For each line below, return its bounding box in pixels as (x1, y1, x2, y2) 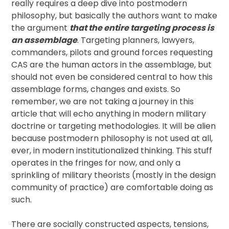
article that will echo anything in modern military (11, 108, 207, 120)
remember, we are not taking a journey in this (11, 96, 194, 107)
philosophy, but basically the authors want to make (11, 10, 218, 21)
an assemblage (11, 34, 78, 46)
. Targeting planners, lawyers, (77, 34, 195, 46)
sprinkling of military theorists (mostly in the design (11, 169, 216, 181)
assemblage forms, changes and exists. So (11, 83, 181, 95)
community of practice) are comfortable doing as (11, 181, 214, 193)
